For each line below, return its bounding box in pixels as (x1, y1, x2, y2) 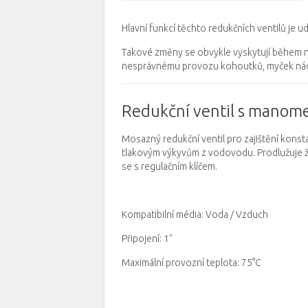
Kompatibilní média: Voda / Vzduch (122, 209, 268, 220)
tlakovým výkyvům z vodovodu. (122, 147, 255, 158)
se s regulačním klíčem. (122, 161, 217, 172)
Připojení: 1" (122, 233, 173, 244)
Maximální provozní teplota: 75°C (122, 257, 261, 268)
